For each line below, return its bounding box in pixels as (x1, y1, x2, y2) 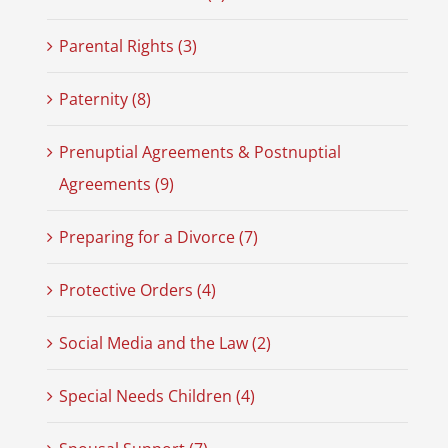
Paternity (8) (58, 88, 151, 111)
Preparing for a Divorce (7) (58, 226, 258, 249)
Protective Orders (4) (58, 279, 216, 302)
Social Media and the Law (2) (58, 332, 271, 355)
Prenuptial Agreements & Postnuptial (58, 141, 341, 164)
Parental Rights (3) (58, 35, 197, 58)
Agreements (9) (58, 173, 174, 196)
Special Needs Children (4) (58, 385, 255, 408)
